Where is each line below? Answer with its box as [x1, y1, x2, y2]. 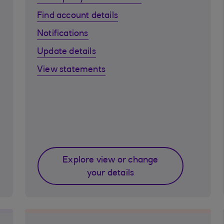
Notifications [37, 29, 88, 38]
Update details [37, 47, 96, 56]
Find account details [37, 11, 118, 20]
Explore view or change [62, 156, 158, 165]
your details [86, 169, 134, 178]
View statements [37, 65, 105, 74]
